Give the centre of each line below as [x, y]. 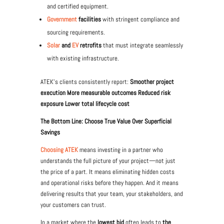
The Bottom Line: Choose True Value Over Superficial [106, 121]
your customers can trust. [73, 205]
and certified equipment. [77, 6]
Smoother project [152, 82]
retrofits [90, 45]
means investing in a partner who [121, 150]
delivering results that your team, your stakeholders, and [111, 194]
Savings [50, 132]
